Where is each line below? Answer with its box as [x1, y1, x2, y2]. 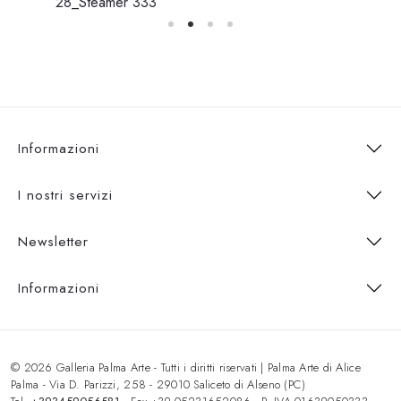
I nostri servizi [18, 184, 113, 205]
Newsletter [18, 231, 89, 252]
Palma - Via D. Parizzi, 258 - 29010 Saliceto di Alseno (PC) [11, 375, 306, 393]
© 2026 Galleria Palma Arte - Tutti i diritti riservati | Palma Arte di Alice [11, 358, 361, 376]
